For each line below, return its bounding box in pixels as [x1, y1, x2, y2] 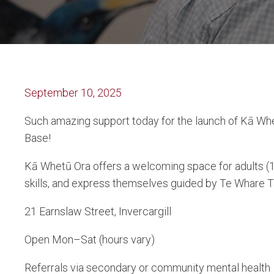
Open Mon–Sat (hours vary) [24, 233, 155, 246]
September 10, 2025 [24, 86, 122, 99]
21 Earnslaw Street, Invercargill [24, 205, 171, 218]
